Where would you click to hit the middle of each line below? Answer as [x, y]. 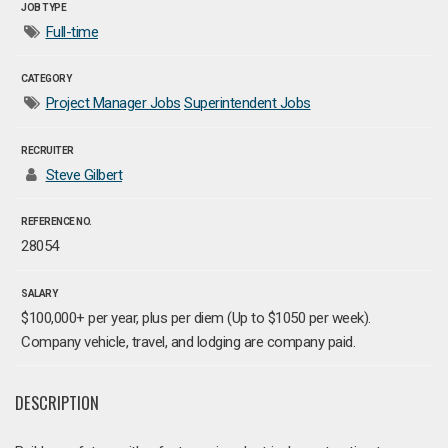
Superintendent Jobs [247, 103]
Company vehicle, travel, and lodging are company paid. [188, 341]
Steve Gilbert [83, 174]
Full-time [71, 31]
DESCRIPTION [57, 402]
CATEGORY [46, 79]
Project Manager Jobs [113, 103]
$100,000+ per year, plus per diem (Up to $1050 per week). [196, 317]
